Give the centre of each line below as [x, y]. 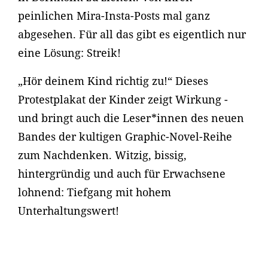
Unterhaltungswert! [68, 211]
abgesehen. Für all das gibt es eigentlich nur [132, 34]
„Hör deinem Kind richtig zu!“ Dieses [113, 81]
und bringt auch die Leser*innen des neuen [131, 118]
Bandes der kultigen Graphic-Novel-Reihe [125, 136]
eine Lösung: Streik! [69, 53]
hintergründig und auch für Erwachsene [122, 173]
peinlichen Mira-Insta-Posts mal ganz [114, 16]
